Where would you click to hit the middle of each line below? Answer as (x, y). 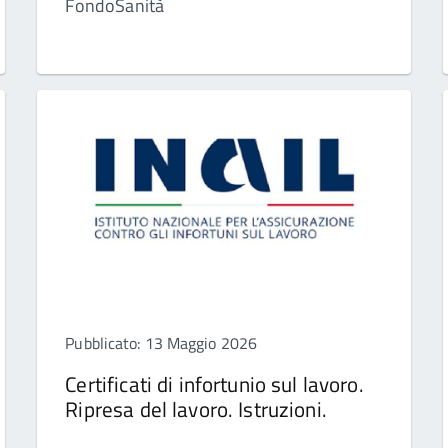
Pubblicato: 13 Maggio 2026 (161, 342)
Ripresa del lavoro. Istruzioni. (196, 408)
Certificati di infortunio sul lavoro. (214, 383)
